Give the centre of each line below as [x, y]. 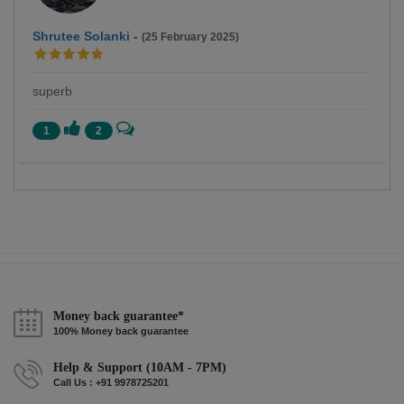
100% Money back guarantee [121, 331]
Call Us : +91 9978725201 [111, 382]
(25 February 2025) [190, 37]
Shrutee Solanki [81, 36]
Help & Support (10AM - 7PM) [140, 367]
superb [52, 91]
